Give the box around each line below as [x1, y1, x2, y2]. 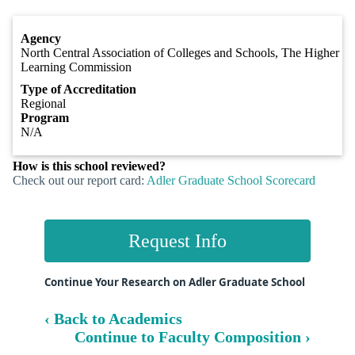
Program [21, 111, 69, 125]
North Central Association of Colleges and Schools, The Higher [21, 46, 339, 60]
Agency [21, 32, 61, 46]
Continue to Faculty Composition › [74, 327, 311, 345]
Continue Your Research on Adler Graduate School [44, 275, 305, 290]
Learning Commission [21, 60, 132, 74]
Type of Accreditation [21, 82, 136, 97]
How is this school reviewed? [13, 159, 166, 174]
